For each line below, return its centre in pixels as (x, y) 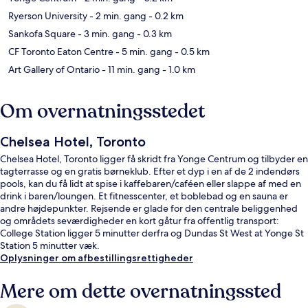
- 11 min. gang (130, 70)
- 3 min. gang (105, 34)
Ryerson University (48, 16)
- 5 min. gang (143, 52)
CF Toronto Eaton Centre (61, 52)
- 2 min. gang (117, 16)
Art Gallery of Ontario (54, 70)
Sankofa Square (42, 34)
